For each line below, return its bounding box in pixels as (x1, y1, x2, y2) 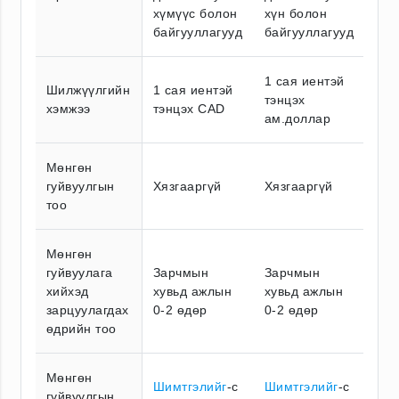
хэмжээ (46, 101, 91, 116)
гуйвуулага (46, 265, 113, 280)
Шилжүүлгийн (46, 82, 131, 97)
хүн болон (265, 5, 328, 20)
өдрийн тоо (46, 321, 117, 336)
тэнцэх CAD (153, 101, 225, 116)
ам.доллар (265, 110, 331, 126)
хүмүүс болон (153, 5, 238, 20)
